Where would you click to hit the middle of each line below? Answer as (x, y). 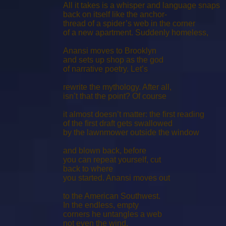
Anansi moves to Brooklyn (110, 51)
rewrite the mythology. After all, (117, 87)
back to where (88, 169)
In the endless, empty (101, 205)
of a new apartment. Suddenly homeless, (136, 33)
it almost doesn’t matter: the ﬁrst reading (134, 114)
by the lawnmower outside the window (131, 132)
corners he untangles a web (112, 214)
